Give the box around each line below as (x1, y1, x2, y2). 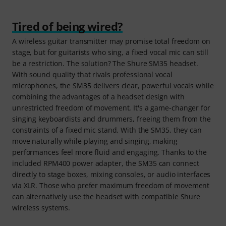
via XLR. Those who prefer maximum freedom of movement (12, 181, 210, 191)
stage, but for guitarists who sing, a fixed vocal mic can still (12, 47, 209, 58)
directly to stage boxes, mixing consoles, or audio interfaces (12, 169, 211, 180)
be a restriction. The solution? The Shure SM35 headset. (12, 59, 198, 69)
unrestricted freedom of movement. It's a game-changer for (12, 103, 210, 113)
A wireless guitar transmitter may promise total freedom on (12, 36, 210, 46)
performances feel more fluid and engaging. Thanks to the (12, 147, 207, 157)
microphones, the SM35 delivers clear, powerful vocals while (12, 81, 214, 91)
